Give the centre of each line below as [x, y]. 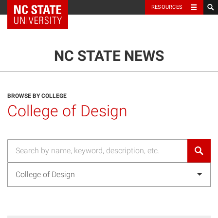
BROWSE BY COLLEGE [37, 96]
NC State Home [44, 7]
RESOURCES [167, 7]
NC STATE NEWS [109, 56]
